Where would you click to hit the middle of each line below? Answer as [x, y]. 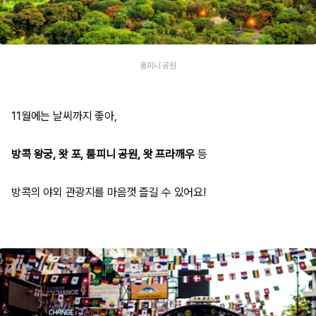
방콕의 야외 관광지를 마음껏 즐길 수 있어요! [109, 192]
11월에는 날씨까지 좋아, [64, 116]
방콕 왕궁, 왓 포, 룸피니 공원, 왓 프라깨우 [103, 154]
